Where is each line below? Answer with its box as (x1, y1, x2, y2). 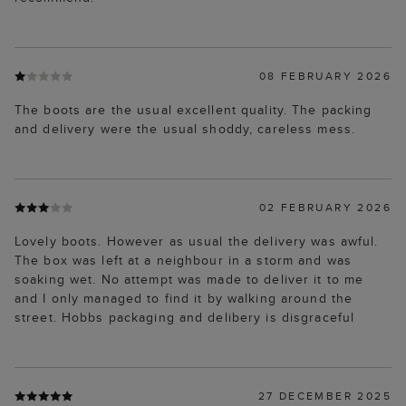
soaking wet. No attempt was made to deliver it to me (14, 270, 364, 289)
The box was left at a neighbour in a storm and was (14, 251, 352, 270)
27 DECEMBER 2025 (257, 388, 391, 404)
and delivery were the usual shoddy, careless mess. (14, 120, 355, 139)
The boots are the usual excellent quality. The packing (14, 101, 372, 120)
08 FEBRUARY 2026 (258, 68, 391, 84)
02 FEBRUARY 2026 (258, 199, 391, 216)
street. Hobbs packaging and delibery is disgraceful (14, 308, 355, 327)
